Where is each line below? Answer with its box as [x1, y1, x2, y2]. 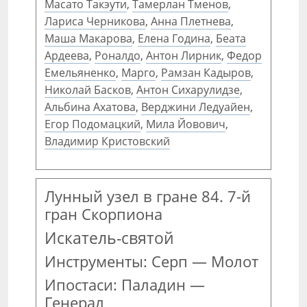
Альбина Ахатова [45, 99, 136, 114]
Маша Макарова [45, 31, 132, 46]
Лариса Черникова [45, 14, 145, 29]
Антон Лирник [146, 48, 221, 63]
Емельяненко [45, 65, 116, 80]
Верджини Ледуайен [141, 99, 250, 114]
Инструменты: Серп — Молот [45, 251, 258, 271]
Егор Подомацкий [45, 116, 140, 132]
